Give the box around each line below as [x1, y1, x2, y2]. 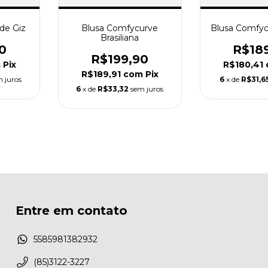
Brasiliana [100, 32, 139, 43]
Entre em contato [16, 203, 127, 218]
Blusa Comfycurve [81, 22, 159, 33]
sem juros [130, 84, 164, 93]
